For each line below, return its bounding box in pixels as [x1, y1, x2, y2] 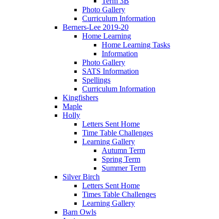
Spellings [82, 76, 110, 85]
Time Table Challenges [82, 129, 153, 137]
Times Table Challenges [82, 190, 156, 199]
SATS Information [82, 67, 139, 76]
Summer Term [102, 164, 146, 173]
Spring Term [102, 155, 140, 164]
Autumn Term [102, 146, 145, 155]
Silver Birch [63, 173, 100, 181]
